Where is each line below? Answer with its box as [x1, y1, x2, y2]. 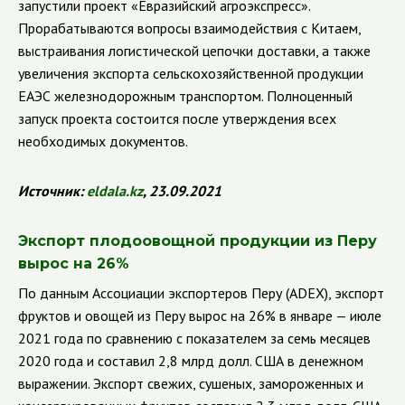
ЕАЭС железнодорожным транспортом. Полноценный [18, 87, 353, 105]
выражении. [18, 374, 93, 392]
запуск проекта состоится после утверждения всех [18, 109, 336, 127]
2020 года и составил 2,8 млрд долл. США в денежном [18, 352, 363, 370]
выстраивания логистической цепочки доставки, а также [18, 42, 371, 60]
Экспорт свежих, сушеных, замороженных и [93, 374, 363, 392]
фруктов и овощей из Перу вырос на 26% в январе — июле [18, 306, 381, 325]
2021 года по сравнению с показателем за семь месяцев [18, 329, 371, 347]
